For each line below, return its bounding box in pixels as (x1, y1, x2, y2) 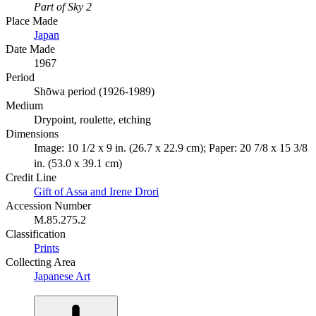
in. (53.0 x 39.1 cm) (34, 157, 122, 170)
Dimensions (6, 128, 59, 140)
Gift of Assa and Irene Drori (34, 186, 159, 198)
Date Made (6, 43, 55, 56)
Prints (34, 242, 59, 255)
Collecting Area (6, 256, 75, 269)
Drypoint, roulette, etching (34, 114, 151, 126)
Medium (6, 99, 43, 112)
